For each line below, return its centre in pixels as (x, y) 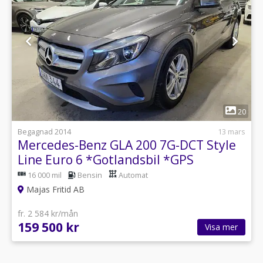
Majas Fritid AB (54, 189)
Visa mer (221, 227)
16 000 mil (45, 175)
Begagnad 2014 (44, 131)
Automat (133, 175)
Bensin (90, 175)
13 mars (232, 131)
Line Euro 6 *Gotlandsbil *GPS (106, 159)
